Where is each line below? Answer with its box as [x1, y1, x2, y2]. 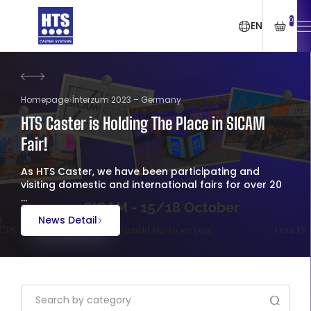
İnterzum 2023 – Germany [72, 94, 181, 106]
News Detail [38, 213, 97, 227]
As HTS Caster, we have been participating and [21, 165, 260, 178]
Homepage [21, 94, 69, 106]
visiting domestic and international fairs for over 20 [21, 178, 282, 192]
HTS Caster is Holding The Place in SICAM [21, 113, 265, 133]
